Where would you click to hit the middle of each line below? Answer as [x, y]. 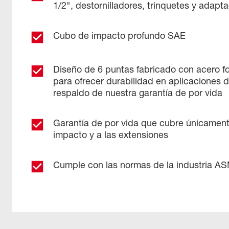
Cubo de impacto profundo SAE [119, 35]
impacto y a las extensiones [111, 134]
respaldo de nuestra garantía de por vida [138, 93]
